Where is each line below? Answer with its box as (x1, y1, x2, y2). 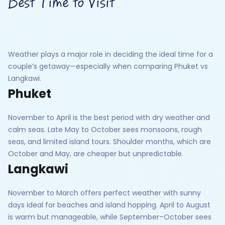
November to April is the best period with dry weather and (8, 112, 210, 123)
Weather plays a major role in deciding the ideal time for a (8, 49, 213, 59)
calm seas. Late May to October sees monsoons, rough (8, 124, 202, 135)
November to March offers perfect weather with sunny (8, 187, 201, 198)
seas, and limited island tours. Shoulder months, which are (8, 136, 211, 147)
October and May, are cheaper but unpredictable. (8, 148, 183, 159)
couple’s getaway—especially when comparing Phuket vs (8, 61, 208, 71)
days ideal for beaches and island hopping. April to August (8, 199, 210, 210)
